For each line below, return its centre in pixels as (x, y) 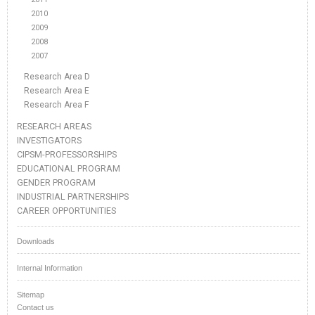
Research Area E (57, 91)
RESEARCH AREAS (54, 126)
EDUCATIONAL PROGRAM (69, 168)
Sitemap (31, 295)
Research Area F (57, 105)
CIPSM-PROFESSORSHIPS (67, 154)
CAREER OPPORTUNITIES (66, 211)
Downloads (36, 241)
